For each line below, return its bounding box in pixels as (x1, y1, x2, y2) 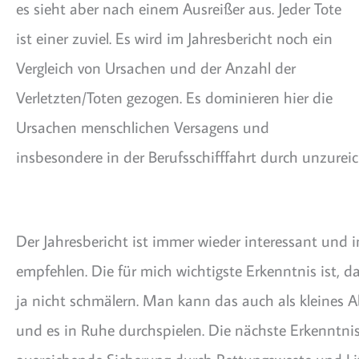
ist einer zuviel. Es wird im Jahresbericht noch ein (16, 26, 333, 48)
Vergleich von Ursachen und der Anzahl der (16, 56, 296, 78)
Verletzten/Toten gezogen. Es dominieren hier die (16, 86, 333, 107)
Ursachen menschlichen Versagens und (16, 115, 269, 137)
